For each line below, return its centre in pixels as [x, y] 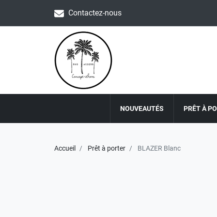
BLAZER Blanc [158, 148]
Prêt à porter [107, 148]
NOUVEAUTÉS [142, 108]
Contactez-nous [95, 13]
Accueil [65, 148]
